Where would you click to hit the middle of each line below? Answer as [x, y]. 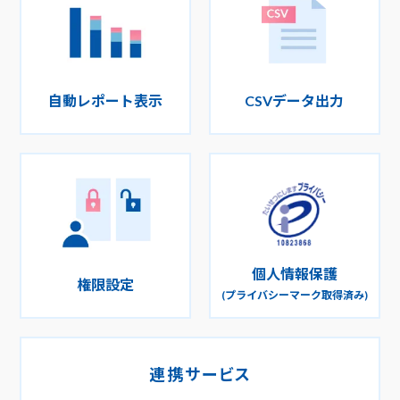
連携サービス [200, 374]
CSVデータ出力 [295, 100]
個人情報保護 [294, 273]
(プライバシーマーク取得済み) [294, 295]
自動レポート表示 [106, 100]
